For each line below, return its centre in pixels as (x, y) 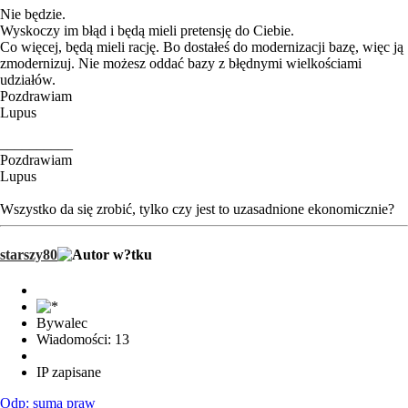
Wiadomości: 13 (83, 339)
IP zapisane (69, 372)
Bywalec (62, 322)
